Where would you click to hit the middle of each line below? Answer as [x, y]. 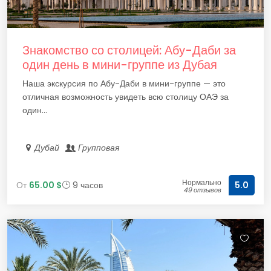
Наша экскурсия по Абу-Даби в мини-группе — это [124, 83]
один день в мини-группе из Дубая [120, 65]
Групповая [99, 148]
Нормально [202, 182]
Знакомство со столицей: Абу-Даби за [129, 50]
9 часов [87, 185]
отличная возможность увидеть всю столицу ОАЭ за [126, 97]
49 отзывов [202, 190]
